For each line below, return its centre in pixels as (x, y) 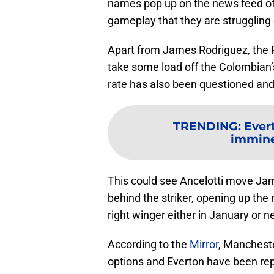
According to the (149, 245)
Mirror (204, 245)
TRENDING (205, 126)
